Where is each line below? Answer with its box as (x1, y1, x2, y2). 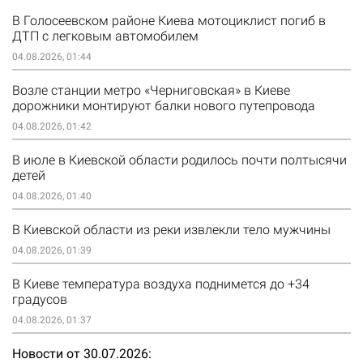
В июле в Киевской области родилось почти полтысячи (12, 152, 347, 169)
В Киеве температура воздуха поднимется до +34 (12, 276, 310, 293)
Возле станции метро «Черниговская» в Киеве (12, 83, 290, 99)
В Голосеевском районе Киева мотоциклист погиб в (12, 13, 326, 29)
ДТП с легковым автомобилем (12, 28, 199, 45)
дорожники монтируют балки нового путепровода (12, 98, 315, 114)
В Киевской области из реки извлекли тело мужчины (12, 222, 331, 238)
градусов (12, 292, 67, 308)
